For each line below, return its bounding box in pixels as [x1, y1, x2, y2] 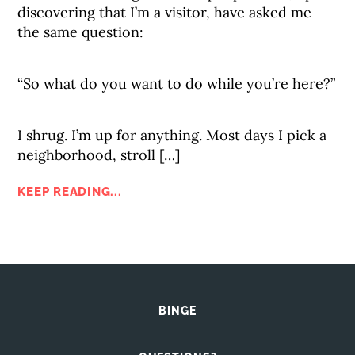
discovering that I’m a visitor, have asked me [17, 3, 312, 21]
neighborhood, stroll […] [17, 146, 181, 164]
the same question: [17, 23, 144, 41]
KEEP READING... [17, 185, 122, 199]
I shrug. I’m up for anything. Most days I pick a [17, 126, 327, 144]
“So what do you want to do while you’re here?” [17, 74, 336, 93]
